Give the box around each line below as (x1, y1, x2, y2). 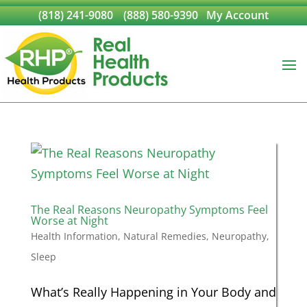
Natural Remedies (123, 230, 206, 243)
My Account (206, 8, 269, 23)
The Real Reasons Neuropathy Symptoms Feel (30, 202, 268, 217)
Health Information (30, 230, 118, 243)
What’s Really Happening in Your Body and (30, 284, 276, 300)
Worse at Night (30, 213, 108, 228)
